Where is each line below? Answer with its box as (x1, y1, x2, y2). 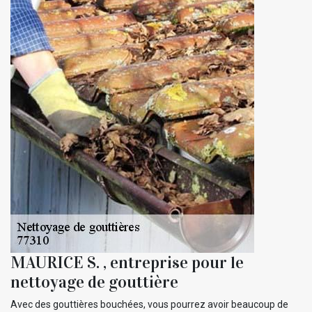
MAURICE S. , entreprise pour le (10, 252, 244, 274)
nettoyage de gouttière (10, 272, 178, 293)
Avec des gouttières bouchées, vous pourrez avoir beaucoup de (10, 299, 288, 311)
